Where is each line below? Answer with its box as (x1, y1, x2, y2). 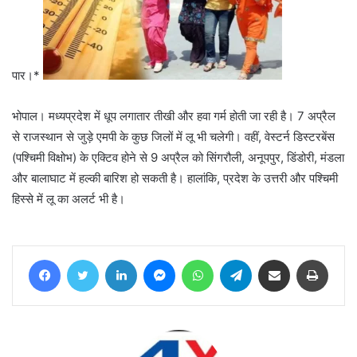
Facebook (60, 253, 108, 266)
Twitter (98, 253, 133, 266)
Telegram (251, 253, 296, 266)
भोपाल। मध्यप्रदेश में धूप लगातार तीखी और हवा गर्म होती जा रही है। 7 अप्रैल (12, 108, 335, 124)
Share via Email (289, 253, 315, 266)
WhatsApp (213, 253, 264, 266)
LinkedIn (136, 253, 178, 266)
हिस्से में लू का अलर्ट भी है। (12, 191, 125, 207)
